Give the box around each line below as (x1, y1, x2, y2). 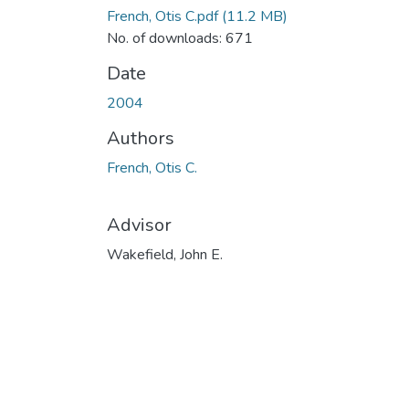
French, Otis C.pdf (107, 5, 218, 26)
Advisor (107, 212, 172, 237)
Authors (107, 125, 174, 151)
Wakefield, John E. (107, 244, 223, 265)
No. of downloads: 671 (107, 27, 253, 48)
